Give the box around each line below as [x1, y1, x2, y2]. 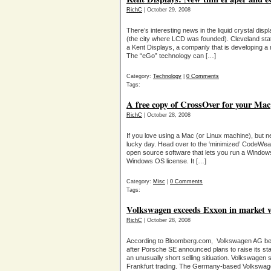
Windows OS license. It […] [126, 157, 206, 165]
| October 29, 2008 [142, 7, 191, 13]
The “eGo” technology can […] [126, 52, 216, 59]
